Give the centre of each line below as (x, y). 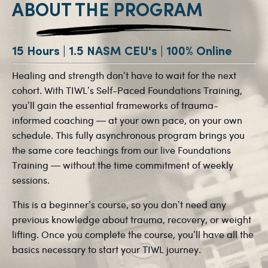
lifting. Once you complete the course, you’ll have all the (133, 235)
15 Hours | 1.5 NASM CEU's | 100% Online (122, 51)
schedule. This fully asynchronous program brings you (128, 136)
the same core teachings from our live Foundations (121, 151)
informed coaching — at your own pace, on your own (127, 121)
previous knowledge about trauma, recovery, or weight (132, 220)
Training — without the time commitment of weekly (123, 166)
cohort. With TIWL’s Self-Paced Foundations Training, (127, 91)
